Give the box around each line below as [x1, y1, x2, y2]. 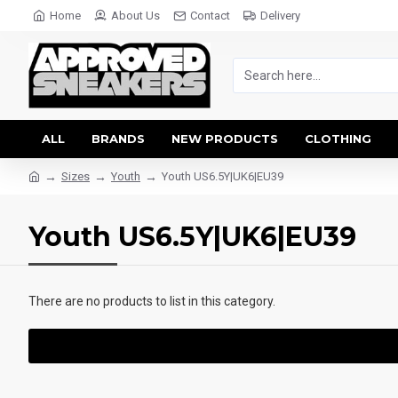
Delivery [260, 9, 300, 22]
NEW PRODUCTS [171, 131, 278, 146]
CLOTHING [305, 131, 371, 146]
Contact [190, 9, 230, 22]
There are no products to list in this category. [28, 294, 275, 308]
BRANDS [92, 131, 145, 146]
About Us [111, 9, 160, 22]
